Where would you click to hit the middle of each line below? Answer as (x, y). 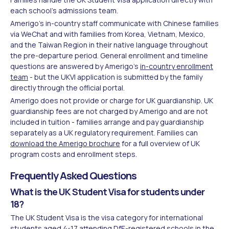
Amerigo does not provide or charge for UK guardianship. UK (112, 100)
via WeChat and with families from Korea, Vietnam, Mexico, (108, 34)
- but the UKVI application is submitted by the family (115, 77)
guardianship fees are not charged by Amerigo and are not (109, 111)
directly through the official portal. (67, 87)
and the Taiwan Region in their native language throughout (109, 44)
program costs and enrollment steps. (74, 154)
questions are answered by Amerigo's (75, 66)
